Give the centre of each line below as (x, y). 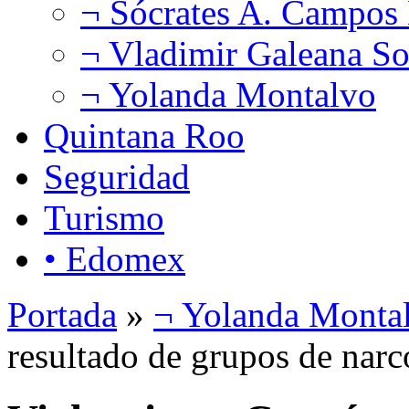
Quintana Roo (144, 135)
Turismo (104, 217)
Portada (62, 314)
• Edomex (115, 258)
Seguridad (117, 176)
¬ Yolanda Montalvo (228, 94)
